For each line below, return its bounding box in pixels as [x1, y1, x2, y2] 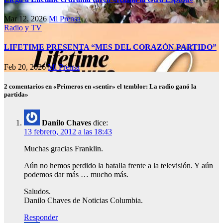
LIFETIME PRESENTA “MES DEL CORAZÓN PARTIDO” [4, 43, 217, 52]
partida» [4, 90, 28, 98]
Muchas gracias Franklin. [24, 144, 103, 153]
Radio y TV [4, 23, 42, 32]
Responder [24, 213, 58, 222]
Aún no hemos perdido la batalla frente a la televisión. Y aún [24, 161, 213, 170]
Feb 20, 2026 [4, 62, 48, 71]
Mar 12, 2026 [4, 14, 49, 23]
